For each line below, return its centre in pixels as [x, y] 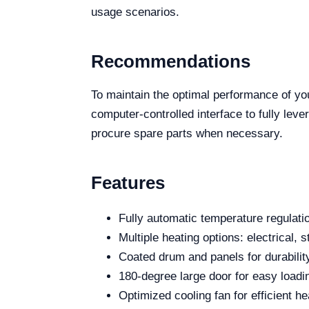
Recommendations [171, 61]
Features [128, 183]
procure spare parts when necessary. [187, 133]
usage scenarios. [135, 12]
